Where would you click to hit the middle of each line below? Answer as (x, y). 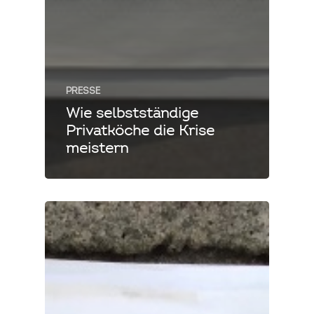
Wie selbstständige (132, 114)
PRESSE (83, 91)
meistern (97, 149)
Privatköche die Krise (140, 131)
